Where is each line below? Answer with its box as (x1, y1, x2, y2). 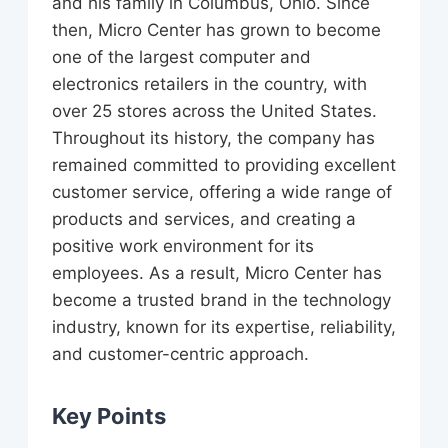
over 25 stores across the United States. (52, 101, 377, 122)
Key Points (52, 403, 166, 430)
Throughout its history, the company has (52, 128, 375, 149)
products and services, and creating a (52, 209, 356, 230)
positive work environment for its (52, 236, 314, 257)
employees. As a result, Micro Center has (52, 263, 382, 284)
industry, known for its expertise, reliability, (52, 317, 396, 338)
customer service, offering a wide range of (52, 182, 392, 203)
